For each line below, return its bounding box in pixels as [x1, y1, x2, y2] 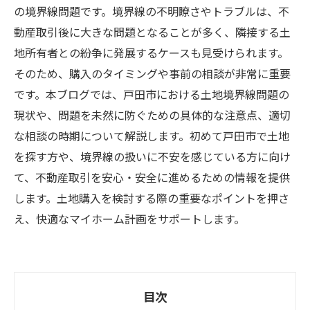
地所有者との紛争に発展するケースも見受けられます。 [14, 47, 289, 60]
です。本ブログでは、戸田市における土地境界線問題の [14, 89, 289, 102]
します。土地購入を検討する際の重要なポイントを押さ [14, 192, 289, 206]
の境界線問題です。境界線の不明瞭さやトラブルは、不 [14, 6, 289, 19]
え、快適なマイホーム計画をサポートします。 [14, 213, 245, 226]
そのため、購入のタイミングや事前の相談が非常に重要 [14, 68, 291, 81]
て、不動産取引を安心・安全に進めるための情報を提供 [14, 172, 290, 185]
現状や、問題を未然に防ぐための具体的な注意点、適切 [14, 109, 291, 122]
